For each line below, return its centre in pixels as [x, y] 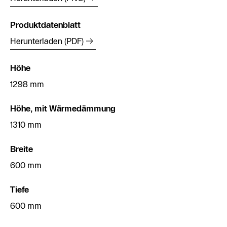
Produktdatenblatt [45, 25]
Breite [22, 149]
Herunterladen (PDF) [47, 41]
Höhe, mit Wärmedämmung [63, 109]
